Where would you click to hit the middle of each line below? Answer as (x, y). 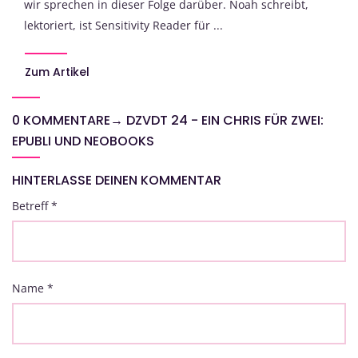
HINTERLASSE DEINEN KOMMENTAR (117, 181)
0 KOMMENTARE (61, 121)
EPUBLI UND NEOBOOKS (83, 141)
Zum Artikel (57, 72)
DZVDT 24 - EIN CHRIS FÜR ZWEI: (225, 121)
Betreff (32, 206)
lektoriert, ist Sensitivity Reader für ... (123, 26)
